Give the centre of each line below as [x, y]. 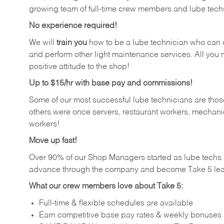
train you [72, 43]
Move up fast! [53, 141]
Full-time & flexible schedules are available [116, 203]
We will [43, 43]
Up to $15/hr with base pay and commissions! [111, 84]
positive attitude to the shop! [79, 67]
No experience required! [73, 26]
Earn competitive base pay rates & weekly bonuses [130, 215]
